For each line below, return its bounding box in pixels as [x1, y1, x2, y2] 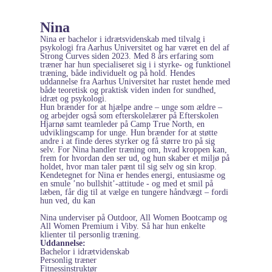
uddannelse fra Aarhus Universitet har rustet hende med [40, 76, 230, 86]
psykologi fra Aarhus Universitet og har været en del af [40, 42, 229, 52]
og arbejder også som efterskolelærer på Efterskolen [40, 110, 219, 120]
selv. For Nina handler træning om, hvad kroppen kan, [40, 144, 227, 154]
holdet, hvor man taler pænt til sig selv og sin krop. [40, 161, 217, 171]
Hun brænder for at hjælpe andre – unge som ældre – [40, 102, 222, 112]
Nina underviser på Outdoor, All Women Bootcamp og [40, 212, 227, 222]
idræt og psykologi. [40, 93, 107, 103]
